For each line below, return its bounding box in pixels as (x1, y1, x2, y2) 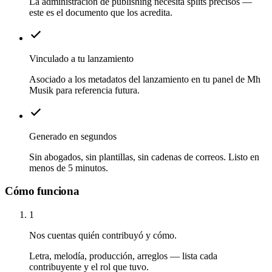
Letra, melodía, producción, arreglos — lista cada (29, 251, 217, 262)
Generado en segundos (29, 131, 117, 141)
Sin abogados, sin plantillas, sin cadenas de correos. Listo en (29, 151, 259, 162)
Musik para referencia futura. (29, 84, 140, 95)
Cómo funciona (5, 185, 80, 198)
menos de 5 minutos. (29, 162, 108, 173)
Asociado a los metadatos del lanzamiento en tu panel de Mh (29, 73, 260, 84)
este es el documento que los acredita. (29, 7, 172, 18)
